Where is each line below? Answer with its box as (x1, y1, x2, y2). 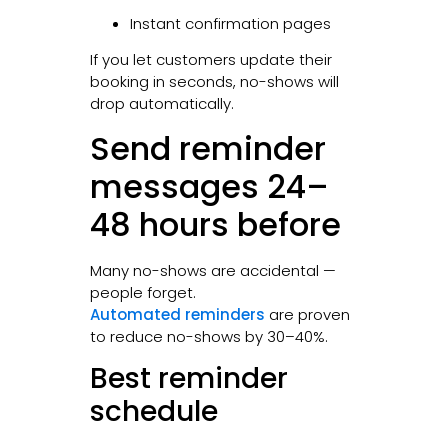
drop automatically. (89, 93, 234, 115)
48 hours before (89, 201, 341, 247)
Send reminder (89, 125, 326, 171)
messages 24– (89, 163, 329, 209)
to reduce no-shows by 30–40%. (89, 325, 328, 347)
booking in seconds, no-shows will (89, 71, 339, 93)
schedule (89, 391, 218, 431)
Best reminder (89, 358, 288, 398)
